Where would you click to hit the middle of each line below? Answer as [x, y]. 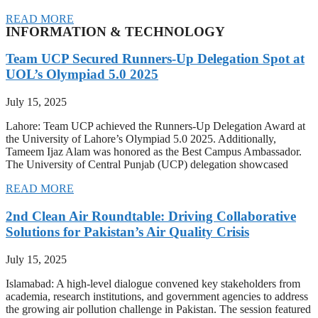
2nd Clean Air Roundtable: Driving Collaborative [151, 216]
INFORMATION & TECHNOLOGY [115, 31]
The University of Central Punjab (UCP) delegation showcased [147, 165]
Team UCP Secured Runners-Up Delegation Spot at [155, 59]
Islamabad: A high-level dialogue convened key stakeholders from [153, 283]
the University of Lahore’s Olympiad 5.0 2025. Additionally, [141, 139]
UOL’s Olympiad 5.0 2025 [82, 75]
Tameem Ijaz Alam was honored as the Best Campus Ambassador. [154, 152]
